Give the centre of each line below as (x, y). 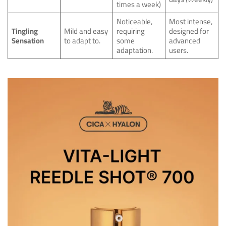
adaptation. (135, 50)
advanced (185, 40)
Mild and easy (86, 31)
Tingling (25, 31)
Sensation (28, 40)
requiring (131, 31)
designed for (189, 31)
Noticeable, (135, 21)
